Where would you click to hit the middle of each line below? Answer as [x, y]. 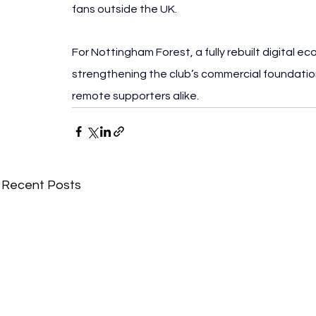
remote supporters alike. [135, 96]
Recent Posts [41, 186]
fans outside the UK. [124, 10]
